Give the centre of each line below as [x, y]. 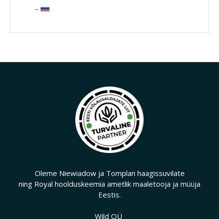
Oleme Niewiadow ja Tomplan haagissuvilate [109, 173]
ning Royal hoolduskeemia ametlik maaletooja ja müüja [109, 184]
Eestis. [109, 194]
